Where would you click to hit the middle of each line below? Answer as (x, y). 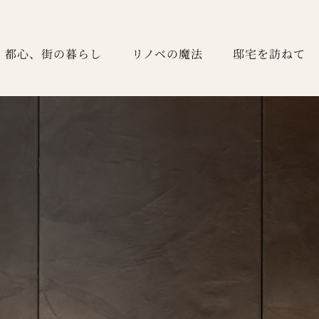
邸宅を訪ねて (269, 53)
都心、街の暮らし (53, 53)
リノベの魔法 (167, 53)
